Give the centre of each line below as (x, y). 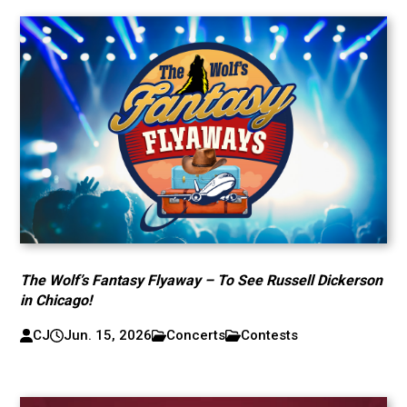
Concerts (196, 335)
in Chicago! (56, 300)
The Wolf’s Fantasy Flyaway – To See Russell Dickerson (202, 280)
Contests (270, 335)
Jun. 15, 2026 (107, 335)
